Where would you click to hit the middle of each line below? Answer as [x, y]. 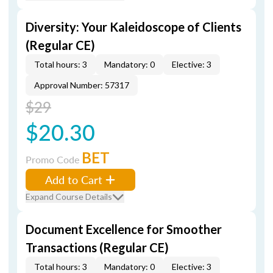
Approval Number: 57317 [82, 85]
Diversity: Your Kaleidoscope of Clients [133, 27]
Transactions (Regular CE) [97, 247]
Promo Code [54, 159]
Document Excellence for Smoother [124, 229]
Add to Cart [74, 179]
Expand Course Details [69, 197]
